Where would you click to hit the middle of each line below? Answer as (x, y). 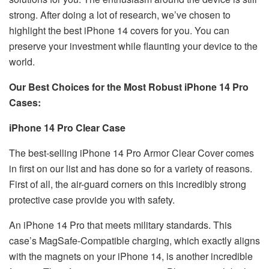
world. (22, 61)
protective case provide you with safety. (92, 199)
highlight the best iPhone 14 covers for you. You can (119, 30)
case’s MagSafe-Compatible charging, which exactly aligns (134, 240)
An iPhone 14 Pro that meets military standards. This (120, 225)
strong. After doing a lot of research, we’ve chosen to (120, 14)
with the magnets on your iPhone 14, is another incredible (131, 256)
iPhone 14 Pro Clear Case (67, 127)
